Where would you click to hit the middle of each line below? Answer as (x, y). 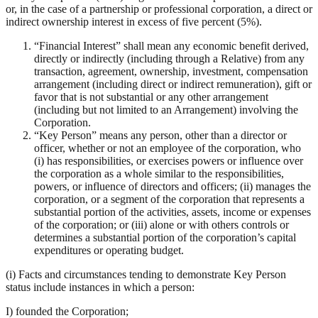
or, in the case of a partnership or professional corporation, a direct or (159, 9)
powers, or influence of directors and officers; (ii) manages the (172, 187)
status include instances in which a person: (100, 287)
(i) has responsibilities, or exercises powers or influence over (169, 161)
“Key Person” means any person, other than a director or (160, 136)
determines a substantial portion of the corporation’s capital (165, 238)
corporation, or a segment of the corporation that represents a (169, 199)
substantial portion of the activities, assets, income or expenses (172, 212)
